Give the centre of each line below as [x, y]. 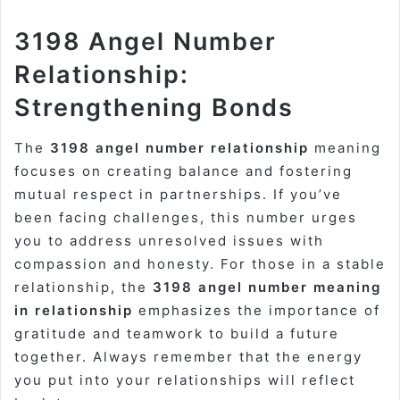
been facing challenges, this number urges [186, 217]
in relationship [74, 310]
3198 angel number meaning [267, 287]
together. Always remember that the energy [188, 356]
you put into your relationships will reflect [185, 379]
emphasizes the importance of [257, 310]
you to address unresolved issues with [169, 240]
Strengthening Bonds [154, 108]
